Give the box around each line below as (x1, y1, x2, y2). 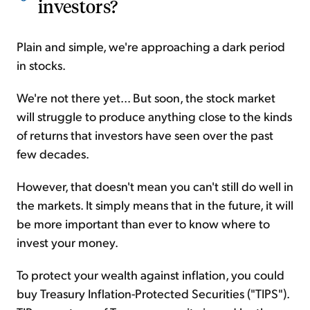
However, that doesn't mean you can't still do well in (17, 178, 293, 194)
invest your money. (17, 234, 118, 250)
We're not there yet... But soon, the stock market (17, 89, 275, 106)
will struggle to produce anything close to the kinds (17, 108, 292, 125)
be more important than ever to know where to (17, 215, 270, 232)
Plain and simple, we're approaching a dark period (17, 38, 285, 55)
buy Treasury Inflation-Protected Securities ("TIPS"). (17, 285, 289, 302)
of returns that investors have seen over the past (17, 127, 273, 143)
